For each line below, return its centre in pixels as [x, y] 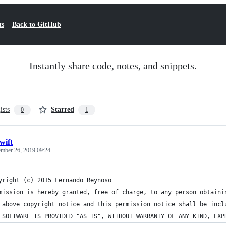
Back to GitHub [37, 24]
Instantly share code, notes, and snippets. [113, 66]
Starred [63, 110]
